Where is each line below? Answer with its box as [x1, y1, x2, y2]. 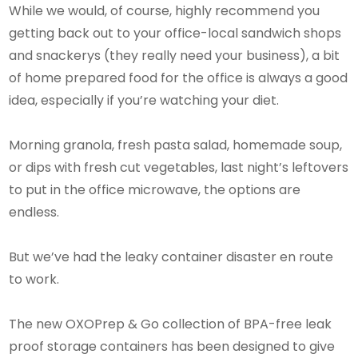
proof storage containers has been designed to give [9, 336, 336, 356]
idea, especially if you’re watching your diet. [9, 90, 280, 109]
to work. [9, 269, 60, 288]
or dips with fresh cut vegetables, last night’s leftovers [9, 157, 349, 177]
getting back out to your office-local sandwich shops [9, 23, 342, 42]
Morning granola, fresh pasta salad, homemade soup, [9, 135, 343, 154]
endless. [9, 202, 60, 221]
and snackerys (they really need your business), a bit [9, 46, 340, 65]
